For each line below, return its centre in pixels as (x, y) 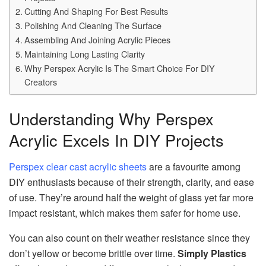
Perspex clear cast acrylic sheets (78, 167)
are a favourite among (194, 167)
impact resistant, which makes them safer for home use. (126, 213)
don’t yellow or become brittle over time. (93, 254)
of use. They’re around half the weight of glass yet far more (131, 198)
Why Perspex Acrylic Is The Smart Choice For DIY (119, 68)
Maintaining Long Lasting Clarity (84, 53)
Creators (40, 81)
